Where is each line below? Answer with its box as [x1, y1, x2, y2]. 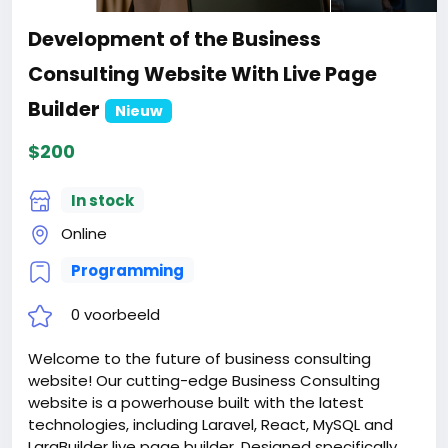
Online [57, 223, 107, 245]
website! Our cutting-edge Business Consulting [28, 369, 380, 391]
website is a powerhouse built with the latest [28, 391, 364, 413]
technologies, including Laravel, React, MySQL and [28, 413, 393, 435]
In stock [70, 189, 134, 211]
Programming [70, 259, 184, 281]
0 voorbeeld [71, 303, 160, 325]
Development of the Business [28, 26, 321, 54]
